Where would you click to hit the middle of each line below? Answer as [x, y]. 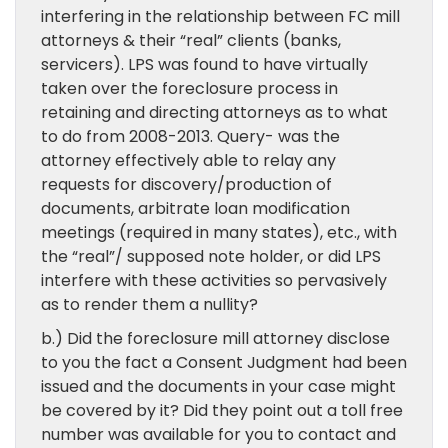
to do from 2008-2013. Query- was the [190, 136]
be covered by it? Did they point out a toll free [222, 410]
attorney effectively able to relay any [188, 160]
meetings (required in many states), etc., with [219, 232]
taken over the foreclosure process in [189, 88]
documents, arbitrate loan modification [195, 208]
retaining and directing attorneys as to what [214, 112]
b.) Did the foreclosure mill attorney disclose [215, 338]
